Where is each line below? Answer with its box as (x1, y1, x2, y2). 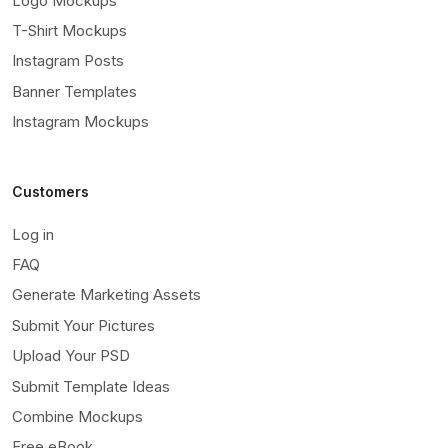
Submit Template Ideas (12, 376, 170, 396)
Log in (12, 224, 54, 244)
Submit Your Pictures (12, 315, 155, 335)
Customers (12, 182, 89, 200)
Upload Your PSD (12, 346, 130, 366)
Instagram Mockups (12, 112, 149, 132)
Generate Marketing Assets (12, 285, 201, 305)
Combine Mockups (12, 406, 143, 426)
